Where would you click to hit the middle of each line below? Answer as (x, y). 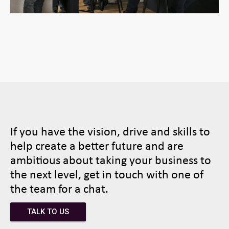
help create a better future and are (97, 145)
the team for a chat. (59, 188)
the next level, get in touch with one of (107, 174)
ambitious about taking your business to (111, 159)
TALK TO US (48, 211)
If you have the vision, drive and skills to (110, 131)
